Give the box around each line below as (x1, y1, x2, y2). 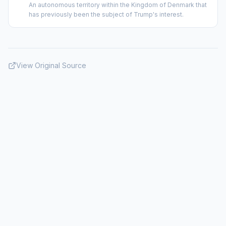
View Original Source (16, 61, 86, 70)
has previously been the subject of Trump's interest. (29, 11, 184, 18)
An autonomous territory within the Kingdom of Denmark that (29, 1, 207, 9)
